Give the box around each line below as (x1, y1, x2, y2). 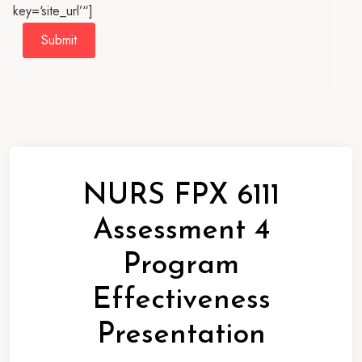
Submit (41, 30, 77, 49)
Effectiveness (91, 285, 271, 315)
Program (123, 250, 239, 280)
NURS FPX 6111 (82, 181, 280, 211)
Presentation (96, 320, 266, 350)
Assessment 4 (92, 216, 270, 246)
